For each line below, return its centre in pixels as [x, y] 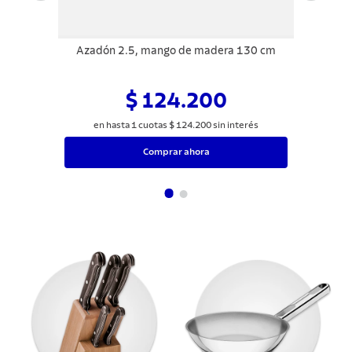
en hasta [112, 125]
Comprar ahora [176, 152]
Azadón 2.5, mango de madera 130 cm [176, 51]
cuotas [153, 125]
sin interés [235, 125]
